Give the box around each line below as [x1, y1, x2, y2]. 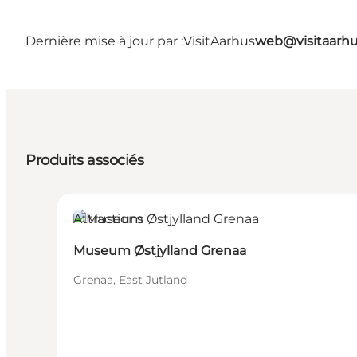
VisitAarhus [183, 33, 255, 49]
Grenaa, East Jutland [73, 272, 187, 287]
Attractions [73, 210, 143, 226]
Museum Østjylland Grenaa [73, 242, 246, 258]
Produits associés [25, 151, 144, 169]
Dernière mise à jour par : [25, 33, 183, 49]
